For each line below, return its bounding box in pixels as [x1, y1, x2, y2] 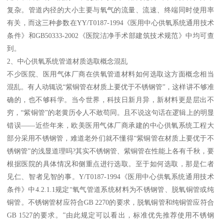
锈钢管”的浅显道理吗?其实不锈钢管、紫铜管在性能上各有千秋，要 [7, 147, 214, 155]
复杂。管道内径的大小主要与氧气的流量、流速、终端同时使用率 [7, 6, 214, 14]
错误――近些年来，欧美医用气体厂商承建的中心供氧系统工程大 [7, 121, 214, 130]
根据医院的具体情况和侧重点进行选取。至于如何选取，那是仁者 [7, 160, 214, 168]
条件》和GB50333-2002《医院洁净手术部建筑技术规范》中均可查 [7, 32, 214, 40]
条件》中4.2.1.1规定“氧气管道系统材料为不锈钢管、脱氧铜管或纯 [7, 185, 214, 194]
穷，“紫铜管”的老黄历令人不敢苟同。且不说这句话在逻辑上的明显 [7, 109, 214, 117]
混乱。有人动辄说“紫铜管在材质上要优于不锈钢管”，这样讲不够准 [7, 83, 214, 91]
